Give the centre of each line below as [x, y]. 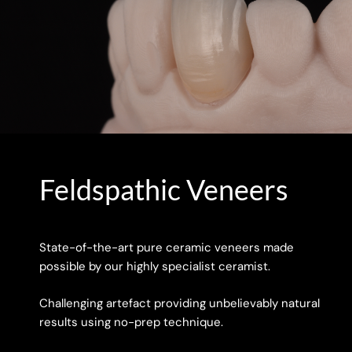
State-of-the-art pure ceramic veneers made [167, 248]
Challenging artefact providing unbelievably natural [180, 303]
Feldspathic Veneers [164, 190]
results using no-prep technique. [133, 322]
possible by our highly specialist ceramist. [155, 267]
